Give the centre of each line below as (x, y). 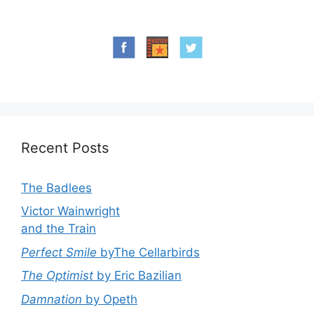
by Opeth (110, 299)
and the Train (59, 229)
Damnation (52, 299)
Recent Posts (65, 148)
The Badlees (56, 187)
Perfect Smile (59, 252)
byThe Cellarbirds (148, 252)
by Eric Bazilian (137, 276)
